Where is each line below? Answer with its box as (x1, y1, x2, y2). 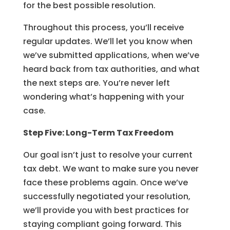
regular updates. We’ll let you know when (23, 35, 193, 47)
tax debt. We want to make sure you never (23, 163, 199, 175)
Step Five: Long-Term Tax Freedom (23, 127, 174, 139)
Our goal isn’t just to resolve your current (23, 149, 193, 161)
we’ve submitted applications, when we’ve (23, 49, 199, 61)
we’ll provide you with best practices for (23, 204, 189, 216)
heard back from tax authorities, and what (23, 63, 200, 75)
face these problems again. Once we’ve (23, 177, 188, 188)
